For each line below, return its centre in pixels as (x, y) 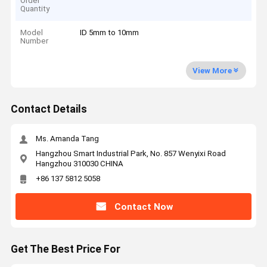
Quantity (35, 8)
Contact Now (143, 207)
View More (212, 70)
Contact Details (49, 109)
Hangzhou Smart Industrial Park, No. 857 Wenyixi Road (131, 153)
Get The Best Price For (65, 249)
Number (35, 41)
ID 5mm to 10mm (110, 33)
